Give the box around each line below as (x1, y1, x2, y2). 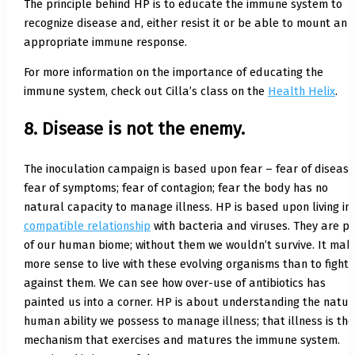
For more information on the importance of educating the (23, 65, 323, 80)
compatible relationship (23, 219, 151, 234)
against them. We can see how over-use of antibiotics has (23, 276, 326, 291)
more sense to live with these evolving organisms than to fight (23, 257, 349, 272)
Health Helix (267, 84, 335, 99)
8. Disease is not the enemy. (23, 119, 245, 140)
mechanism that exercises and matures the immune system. (23, 333, 340, 348)
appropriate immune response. (23, 34, 187, 49)
